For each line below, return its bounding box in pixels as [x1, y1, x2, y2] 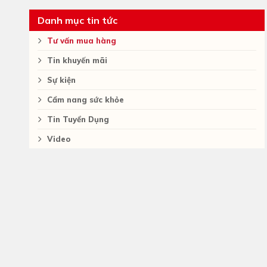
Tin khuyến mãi [47, 55, 107, 65]
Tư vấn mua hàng [47, 36, 116, 45]
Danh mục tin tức [38, 14, 117, 26]
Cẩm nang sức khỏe [47, 95, 124, 104]
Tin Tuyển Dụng [47, 114, 109, 124]
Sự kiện [47, 75, 76, 85]
